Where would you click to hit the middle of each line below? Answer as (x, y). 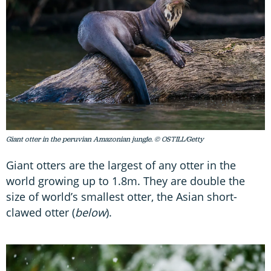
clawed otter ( (41, 212)
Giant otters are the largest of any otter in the (121, 165)
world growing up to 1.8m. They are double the (126, 181)
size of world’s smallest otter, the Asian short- (122, 196)
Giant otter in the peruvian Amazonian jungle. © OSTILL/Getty (105, 139)
